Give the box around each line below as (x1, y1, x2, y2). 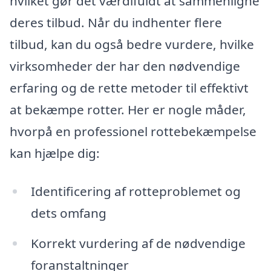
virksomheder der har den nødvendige (10, 57, 240, 74)
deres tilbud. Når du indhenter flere (10, 13, 222, 31)
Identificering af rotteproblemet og (30, 183, 241, 200)
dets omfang (30, 204, 106, 222)
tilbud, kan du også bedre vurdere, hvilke (10, 35, 254, 53)
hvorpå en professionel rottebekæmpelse (10, 122, 256, 140)
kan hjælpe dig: (10, 144, 100, 162)
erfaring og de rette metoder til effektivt (10, 79, 249, 96)
